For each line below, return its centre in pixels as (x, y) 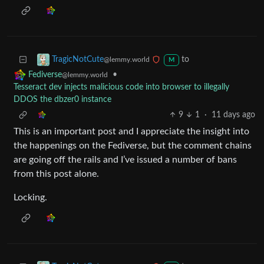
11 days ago (233, 115)
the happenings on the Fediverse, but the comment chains (133, 146)
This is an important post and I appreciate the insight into (131, 132)
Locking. (30, 198)
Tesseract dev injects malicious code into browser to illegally (121, 88)
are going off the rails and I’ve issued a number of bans (125, 160)
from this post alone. (56, 174)
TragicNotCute (78, 60)
